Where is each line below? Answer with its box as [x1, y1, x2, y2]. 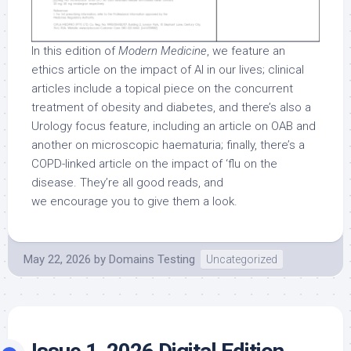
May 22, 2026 [24, 251, 91, 266]
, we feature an [207, 43, 285, 58]
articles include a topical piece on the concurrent [31, 81, 293, 96]
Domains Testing [109, 251, 195, 266]
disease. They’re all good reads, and [31, 175, 223, 190]
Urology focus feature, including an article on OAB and [31, 118, 316, 133]
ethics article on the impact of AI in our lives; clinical [31, 62, 304, 77]
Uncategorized [206, 252, 277, 266]
